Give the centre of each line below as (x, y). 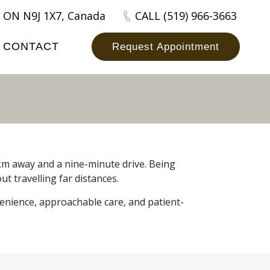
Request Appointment (166, 47)
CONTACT (31, 46)
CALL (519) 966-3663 (186, 16)
